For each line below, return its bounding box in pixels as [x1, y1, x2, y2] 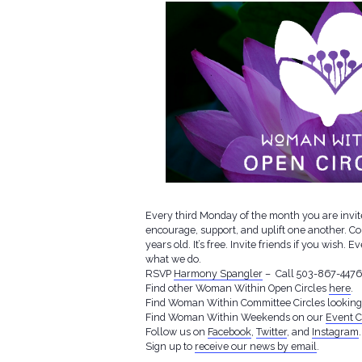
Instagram [312, 325, 359, 338]
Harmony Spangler [174, 267, 263, 280]
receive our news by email [195, 339, 317, 352]
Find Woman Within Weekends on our [145, 310, 326, 323]
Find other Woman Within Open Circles [145, 281, 329, 294]
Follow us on [145, 325, 208, 338]
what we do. [145, 252, 201, 265]
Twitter [256, 325, 287, 338]
